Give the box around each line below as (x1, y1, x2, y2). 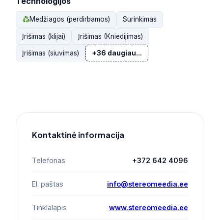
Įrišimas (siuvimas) (22, 49, 79, 57)
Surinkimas (123, 15, 157, 24)
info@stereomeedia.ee (107, 180, 188, 189)
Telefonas (32, 156, 65, 165)
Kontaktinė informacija (32, 130, 124, 140)
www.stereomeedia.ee (109, 203, 188, 212)
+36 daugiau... (92, 49, 142, 57)
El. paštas (32, 180, 63, 189)
